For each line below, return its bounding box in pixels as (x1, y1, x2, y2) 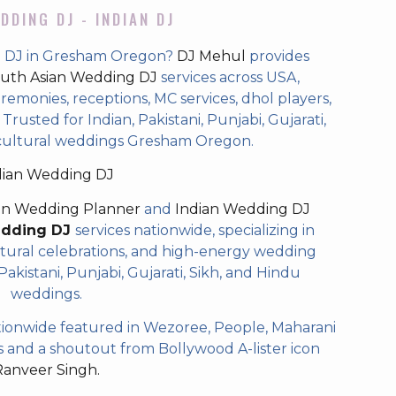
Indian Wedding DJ (174, 200, 310, 217)
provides (246, 48, 309, 65)
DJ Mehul (177, 48, 246, 65)
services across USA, (156, 69, 300, 86)
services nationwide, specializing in (75, 221, 315, 239)
